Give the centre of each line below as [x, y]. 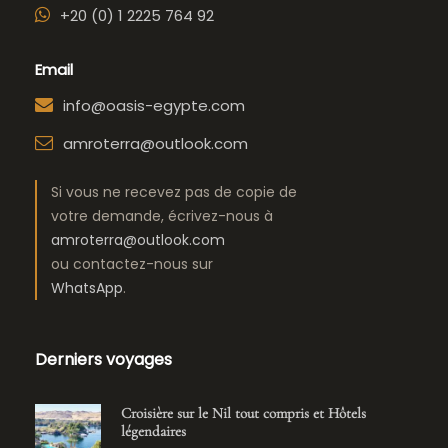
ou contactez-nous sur [132, 263]
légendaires [153, 430]
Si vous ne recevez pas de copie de [174, 191]
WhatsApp [87, 287]
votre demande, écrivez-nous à [162, 215]
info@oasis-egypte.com [154, 105]
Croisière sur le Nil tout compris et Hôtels [243, 412]
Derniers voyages [103, 359]
